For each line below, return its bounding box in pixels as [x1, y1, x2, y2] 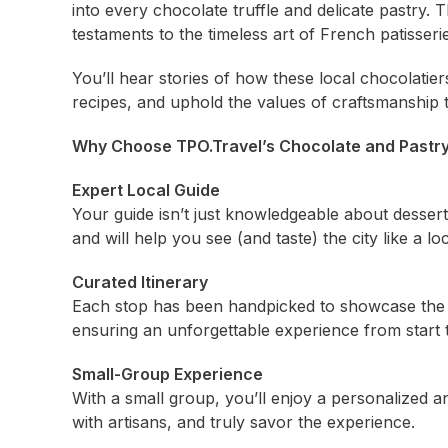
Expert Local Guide [72, 180, 220, 200]
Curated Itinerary [72, 272, 208, 292]
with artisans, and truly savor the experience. [72, 412, 415, 432]
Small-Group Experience [72, 364, 263, 384]
